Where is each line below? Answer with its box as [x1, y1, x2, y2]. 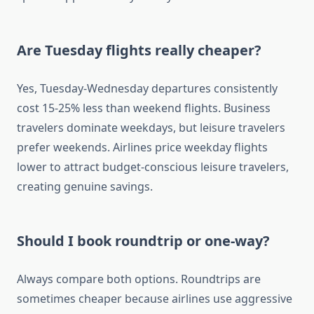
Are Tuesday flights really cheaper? [17, 41, 261, 60]
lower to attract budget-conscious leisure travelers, [17, 159, 289, 175]
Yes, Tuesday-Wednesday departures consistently [17, 81, 278, 97]
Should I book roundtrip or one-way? [17, 231, 270, 251]
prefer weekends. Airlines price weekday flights [17, 139, 268, 156]
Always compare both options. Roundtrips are [17, 271, 261, 287]
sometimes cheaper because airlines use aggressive [17, 291, 292, 307]
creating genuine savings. [17, 179, 153, 195]
